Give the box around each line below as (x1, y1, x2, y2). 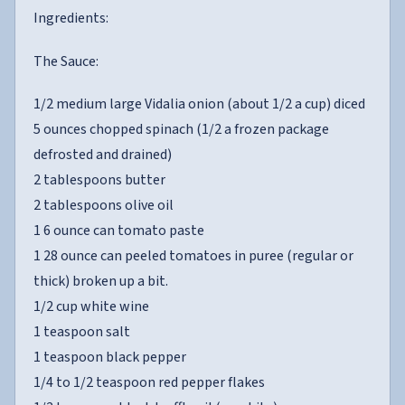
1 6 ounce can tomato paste (33, 220, 204, 240)
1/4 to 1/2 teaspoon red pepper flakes (33, 372, 265, 392)
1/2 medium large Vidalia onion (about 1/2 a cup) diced (33, 93, 365, 114)
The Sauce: (33, 51, 99, 71)
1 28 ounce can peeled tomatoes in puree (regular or (33, 245, 353, 266)
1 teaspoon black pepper (33, 346, 186, 367)
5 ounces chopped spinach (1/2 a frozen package (33, 118, 329, 139)
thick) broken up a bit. (33, 270, 168, 291)
